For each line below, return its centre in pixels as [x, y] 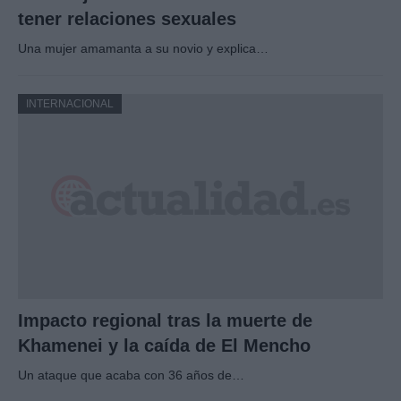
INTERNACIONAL [70, 103]
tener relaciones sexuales [127, 18]
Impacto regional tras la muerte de [165, 321]
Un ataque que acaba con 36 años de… [131, 375]
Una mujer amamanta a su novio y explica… [143, 48]
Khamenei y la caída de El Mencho [164, 346]
